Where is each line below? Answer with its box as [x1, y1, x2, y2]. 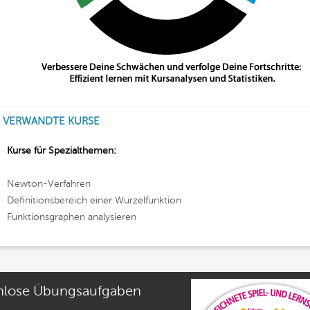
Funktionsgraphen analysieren [7, 212, 136, 222]
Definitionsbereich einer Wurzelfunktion [7, 195, 181, 206]
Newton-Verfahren [7, 179, 91, 189]
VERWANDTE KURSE [3, 116, 100, 127]
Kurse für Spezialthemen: [7, 145, 116, 156]
